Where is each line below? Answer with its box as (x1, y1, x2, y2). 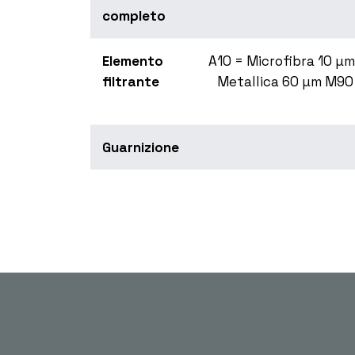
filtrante (102, 73, 159, 91)
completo (102, 7, 166, 25)
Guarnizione (102, 139, 179, 157)
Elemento (102, 52, 163, 71)
